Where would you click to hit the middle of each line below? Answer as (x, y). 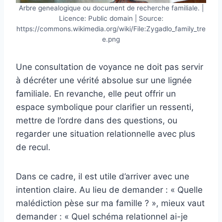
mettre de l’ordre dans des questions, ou (97, 121)
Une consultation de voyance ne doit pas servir (110, 67)
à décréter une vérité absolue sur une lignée (104, 81)
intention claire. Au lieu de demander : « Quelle (109, 190)
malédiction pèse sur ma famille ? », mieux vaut (110, 203)
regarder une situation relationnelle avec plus (106, 134)
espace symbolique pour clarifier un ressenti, (105, 107)
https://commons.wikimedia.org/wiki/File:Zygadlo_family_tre (111, 29)
